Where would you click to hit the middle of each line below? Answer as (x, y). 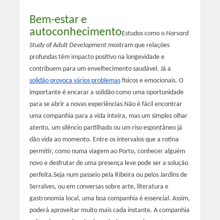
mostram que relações (138, 45)
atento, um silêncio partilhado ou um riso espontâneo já (106, 128)
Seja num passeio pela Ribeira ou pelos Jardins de (120, 175)
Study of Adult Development (68, 45)
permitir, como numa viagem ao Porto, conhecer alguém (107, 151)
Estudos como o (144, 33)
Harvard (177, 33)
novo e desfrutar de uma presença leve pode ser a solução (109, 163)
